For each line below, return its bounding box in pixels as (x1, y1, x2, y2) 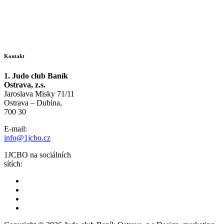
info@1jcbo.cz (4, 133, 50, 142)
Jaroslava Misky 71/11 (4, 89, 74, 98)
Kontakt (4, 52, 24, 59)
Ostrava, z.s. (4, 80, 45, 89)
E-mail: (4, 124, 27, 133)
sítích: (4, 159, 22, 168)
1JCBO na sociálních (4, 150, 71, 159)
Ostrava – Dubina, (4, 98, 62, 107)
